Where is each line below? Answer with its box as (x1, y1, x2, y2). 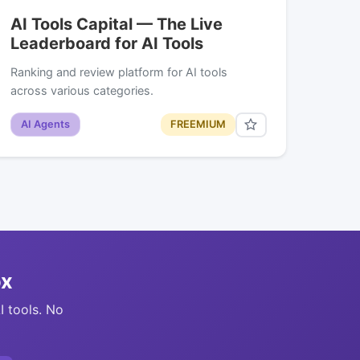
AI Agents (21, 118, 71, 131)
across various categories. (10, 83, 154, 97)
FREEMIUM (170, 118, 226, 131)
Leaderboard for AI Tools (10, 33, 204, 53)
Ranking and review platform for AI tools (10, 64, 228, 79)
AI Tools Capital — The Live (10, 14, 223, 34)
